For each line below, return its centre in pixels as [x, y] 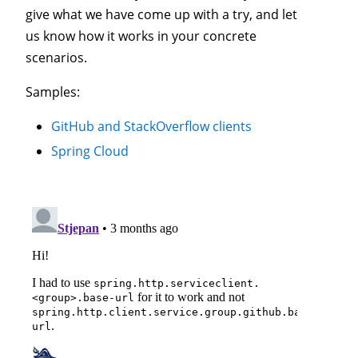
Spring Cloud [90, 151]
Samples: [53, 92]
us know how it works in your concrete [141, 36]
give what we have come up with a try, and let [161, 15]
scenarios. [56, 58]
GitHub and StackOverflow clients [151, 127]
